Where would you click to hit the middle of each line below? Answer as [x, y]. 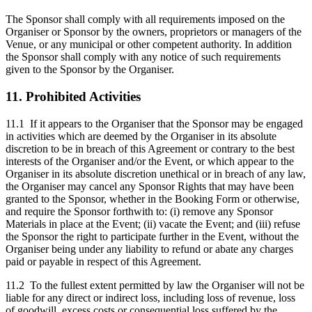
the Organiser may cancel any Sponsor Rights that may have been [150, 186]
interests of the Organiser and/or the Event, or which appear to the [150, 161]
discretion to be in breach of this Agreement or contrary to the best [150, 148]
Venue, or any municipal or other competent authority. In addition [149, 45]
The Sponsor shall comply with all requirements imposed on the [145, 19]
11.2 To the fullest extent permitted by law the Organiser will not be [155, 285]
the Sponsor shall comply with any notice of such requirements [143, 57]
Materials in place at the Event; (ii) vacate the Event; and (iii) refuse [153, 224]
